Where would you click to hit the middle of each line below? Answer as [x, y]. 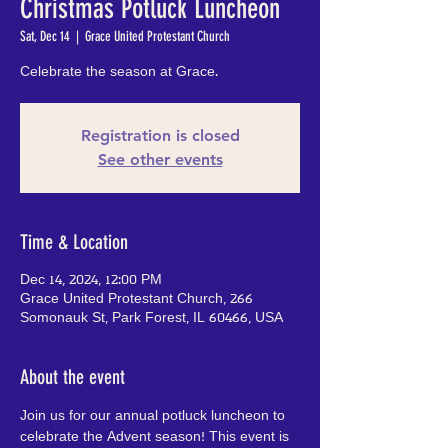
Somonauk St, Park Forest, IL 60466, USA [151, 318]
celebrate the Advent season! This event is [156, 437]
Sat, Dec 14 [45, 36]
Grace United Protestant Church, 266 [136, 299]
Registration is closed [160, 135]
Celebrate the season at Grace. [119, 72]
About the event [72, 377]
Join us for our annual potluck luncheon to [154, 416]
